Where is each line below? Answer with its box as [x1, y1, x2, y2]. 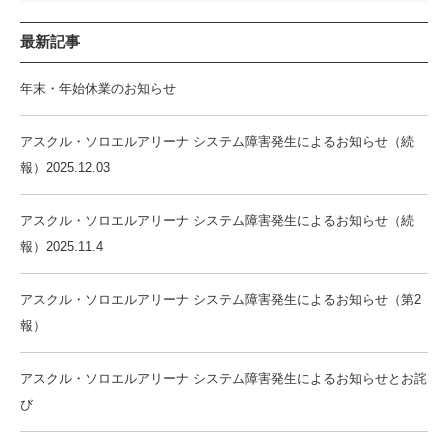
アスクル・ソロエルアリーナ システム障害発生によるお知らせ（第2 [20, 292, 421, 307]
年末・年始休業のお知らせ [20, 81, 176, 96]
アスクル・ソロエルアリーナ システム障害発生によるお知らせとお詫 [20, 371, 427, 386]
